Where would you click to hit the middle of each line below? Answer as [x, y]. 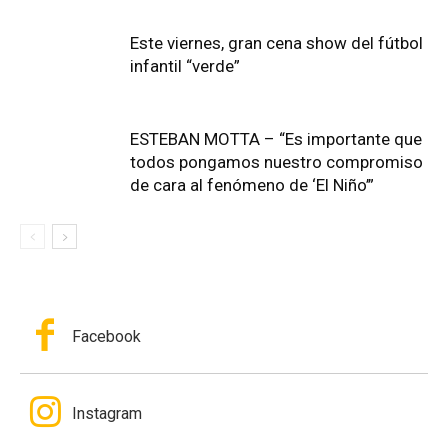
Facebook [107, 337]
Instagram [107, 413]
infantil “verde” [185, 66]
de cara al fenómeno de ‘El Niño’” [252, 185]
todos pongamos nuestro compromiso [276, 162]
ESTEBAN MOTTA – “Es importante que [276, 139]
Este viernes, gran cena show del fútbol [276, 43]
